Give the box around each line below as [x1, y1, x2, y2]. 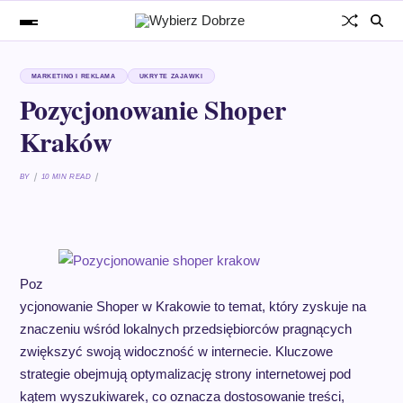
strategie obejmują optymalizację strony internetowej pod [19, 366, 351, 381]
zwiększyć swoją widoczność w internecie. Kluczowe [19, 344, 333, 359]
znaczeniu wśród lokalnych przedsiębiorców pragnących [19, 321, 352, 336]
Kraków [19, 121, 112, 161]
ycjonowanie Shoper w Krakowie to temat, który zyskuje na [19, 299, 366, 314]
